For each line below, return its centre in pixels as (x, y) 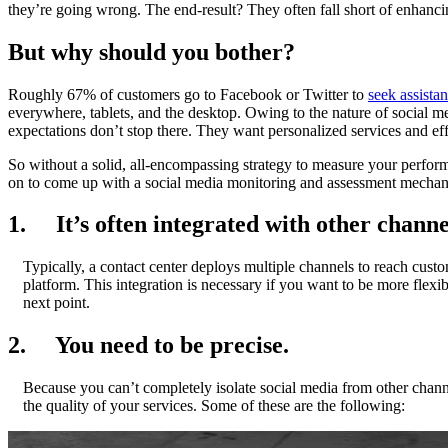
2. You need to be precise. (148, 345)
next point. (56, 303)
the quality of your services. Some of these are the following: (214, 406)
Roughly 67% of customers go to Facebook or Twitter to (188, 94)
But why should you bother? (151, 51)
